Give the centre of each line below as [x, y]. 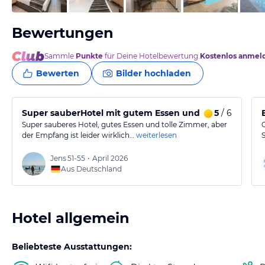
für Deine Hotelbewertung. [151, 56]
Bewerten [58, 73]
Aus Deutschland [91, 169]
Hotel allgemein [71, 218]
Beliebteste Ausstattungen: [72, 247]
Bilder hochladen [153, 73]
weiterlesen [156, 135]
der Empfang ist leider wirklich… [78, 135]
